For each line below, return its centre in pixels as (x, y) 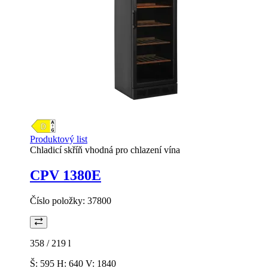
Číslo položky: (59, 200)
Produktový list (59, 139)
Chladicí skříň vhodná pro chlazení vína (105, 150)
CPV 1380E (66, 175)
